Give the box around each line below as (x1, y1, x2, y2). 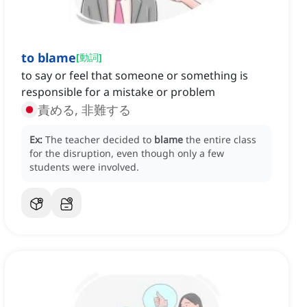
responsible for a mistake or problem (21, 84, 215, 100)
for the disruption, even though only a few (29, 147, 224, 160)
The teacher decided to (45, 133, 154, 147)
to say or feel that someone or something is (21, 68, 248, 84)
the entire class (186, 133, 256, 147)
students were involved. (29, 160, 139, 174)
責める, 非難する (38, 101, 131, 119)
